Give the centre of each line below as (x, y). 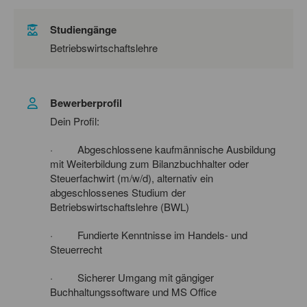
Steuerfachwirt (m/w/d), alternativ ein (132, 177)
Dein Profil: (75, 121)
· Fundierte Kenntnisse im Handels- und (149, 234)
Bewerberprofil (86, 102)
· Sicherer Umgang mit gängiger (132, 277)
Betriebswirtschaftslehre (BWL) (120, 206)
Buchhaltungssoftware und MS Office (133, 291)
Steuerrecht (76, 249)
